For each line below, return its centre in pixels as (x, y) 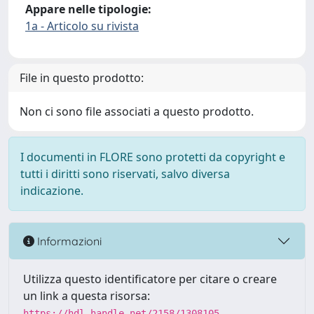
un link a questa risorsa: (87, 296)
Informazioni (68, 241)
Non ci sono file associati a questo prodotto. (137, 111)
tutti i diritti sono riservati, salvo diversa (125, 174)
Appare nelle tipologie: (88, 9)
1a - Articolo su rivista (82, 26)
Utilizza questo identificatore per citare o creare (150, 279)
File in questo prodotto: (82, 78)
